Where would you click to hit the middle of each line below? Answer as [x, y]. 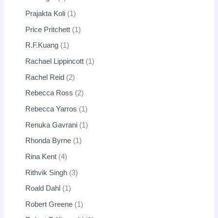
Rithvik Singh [46, 173]
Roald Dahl [43, 189]
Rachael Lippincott [55, 62]
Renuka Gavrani [52, 125]
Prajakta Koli [45, 14]
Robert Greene [49, 204]
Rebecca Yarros [51, 109]
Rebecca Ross [49, 93]
